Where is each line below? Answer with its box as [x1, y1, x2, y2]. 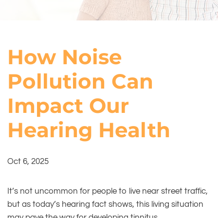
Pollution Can [7, 69, 153, 94]
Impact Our [7, 93, 129, 118]
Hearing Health [7, 117, 170, 143]
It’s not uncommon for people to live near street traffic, [7, 187, 208, 196]
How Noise [7, 44, 122, 70]
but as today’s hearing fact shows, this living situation [7, 200, 203, 209]
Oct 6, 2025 [7, 157, 49, 166]
